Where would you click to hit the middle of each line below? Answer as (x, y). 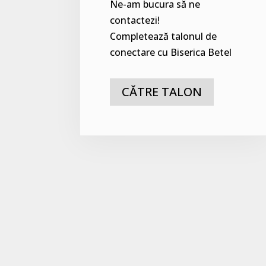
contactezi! (135, 20)
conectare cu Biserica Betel (171, 53)
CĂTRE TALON (162, 92)
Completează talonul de (164, 37)
